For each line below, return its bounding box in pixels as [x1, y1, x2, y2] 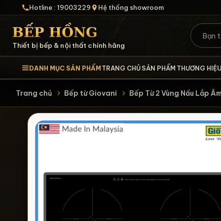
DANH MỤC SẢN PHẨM [29, 64, 102, 72]
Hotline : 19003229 [29, 3, 91, 11]
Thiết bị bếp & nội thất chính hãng [12, 40, 125, 50]
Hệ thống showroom [98, 3, 164, 11]
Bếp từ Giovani [64, 89, 117, 98]
